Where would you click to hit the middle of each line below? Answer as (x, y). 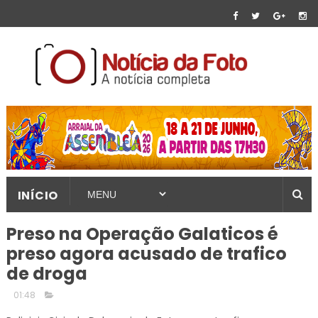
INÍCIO (38, 196)
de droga (46, 274)
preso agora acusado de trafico (146, 254)
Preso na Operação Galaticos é (142, 234)
